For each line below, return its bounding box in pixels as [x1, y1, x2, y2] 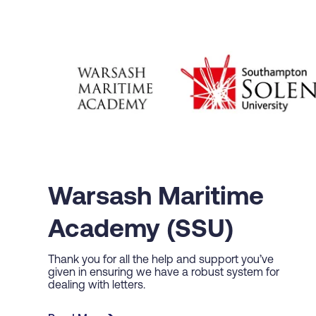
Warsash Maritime [48, 186, 264, 212]
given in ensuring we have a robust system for [48, 267, 279, 279]
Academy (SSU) [48, 218, 233, 244]
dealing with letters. [48, 280, 145, 292]
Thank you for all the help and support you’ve [48, 255, 274, 267]
